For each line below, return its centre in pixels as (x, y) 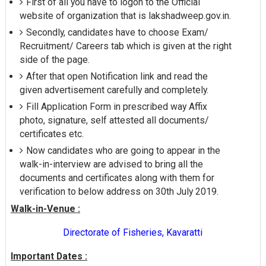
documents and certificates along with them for (117, 178)
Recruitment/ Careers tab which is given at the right (125, 46)
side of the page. (54, 60)
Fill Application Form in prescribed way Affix (116, 107)
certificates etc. (51, 134)
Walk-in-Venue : (45, 208)
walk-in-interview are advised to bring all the (111, 164)
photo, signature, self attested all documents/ (114, 121)
